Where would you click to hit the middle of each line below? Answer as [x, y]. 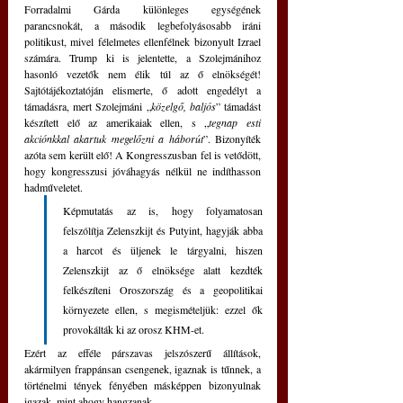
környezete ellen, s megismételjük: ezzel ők [163, 310]
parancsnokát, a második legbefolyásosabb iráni [143, 26]
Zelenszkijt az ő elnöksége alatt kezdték [163, 270]
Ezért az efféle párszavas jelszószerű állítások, [143, 353]
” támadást [238, 107]
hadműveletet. [55, 188]
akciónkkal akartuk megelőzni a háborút [114, 139]
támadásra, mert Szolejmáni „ [88, 107]
